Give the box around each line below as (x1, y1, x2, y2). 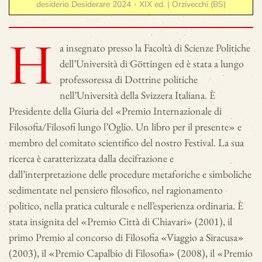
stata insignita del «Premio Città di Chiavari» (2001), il (9, 215, 232, 228)
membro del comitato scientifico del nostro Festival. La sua (9, 136, 244, 149)
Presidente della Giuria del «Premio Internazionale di (9, 104, 222, 118)
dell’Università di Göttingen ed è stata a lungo (60, 57, 244, 70)
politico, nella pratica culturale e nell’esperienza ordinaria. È (9, 199, 243, 212)
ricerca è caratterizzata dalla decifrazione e (9, 151, 174, 165)
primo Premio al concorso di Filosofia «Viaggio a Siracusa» (9, 230, 244, 244)
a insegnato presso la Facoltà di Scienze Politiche (60, 41, 250, 54)
